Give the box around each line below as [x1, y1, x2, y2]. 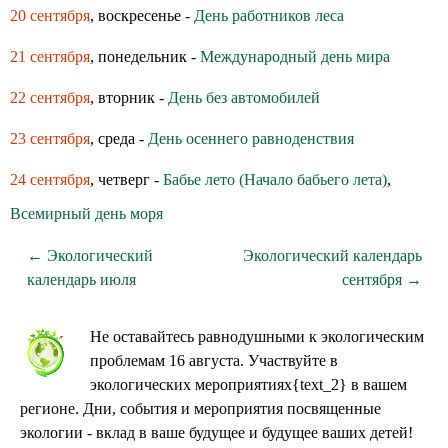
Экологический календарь [242, 247, 422, 264]
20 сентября [10, 7, 90, 24]
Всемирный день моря [10, 205, 163, 222]
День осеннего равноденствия [148, 130, 354, 147]
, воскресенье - [90, 7, 194, 24]
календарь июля [26, 271, 136, 288]
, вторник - [90, 89, 168, 106]
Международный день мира [200, 48, 390, 65]
